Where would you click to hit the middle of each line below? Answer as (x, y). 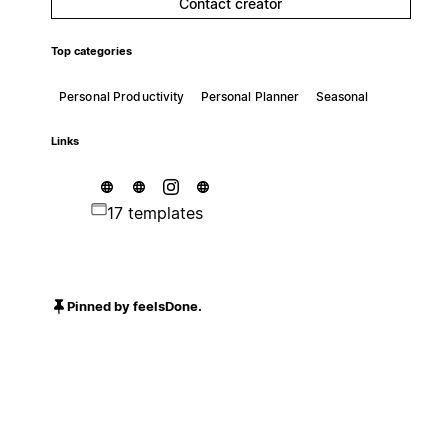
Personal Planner (250, 96)
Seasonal (342, 96)
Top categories (91, 51)
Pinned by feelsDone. (134, 306)
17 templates (154, 212)
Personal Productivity (121, 96)
